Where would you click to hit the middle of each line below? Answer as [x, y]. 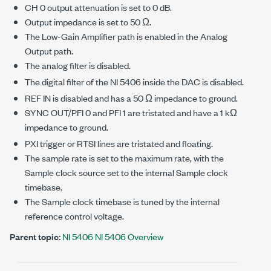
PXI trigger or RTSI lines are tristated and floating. [119, 143]
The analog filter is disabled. [78, 65]
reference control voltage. [74, 216]
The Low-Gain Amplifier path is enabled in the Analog [126, 36]
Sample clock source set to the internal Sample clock [126, 172]
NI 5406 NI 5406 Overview [113, 236]
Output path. [49, 51]
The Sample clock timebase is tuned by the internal [122, 201]
